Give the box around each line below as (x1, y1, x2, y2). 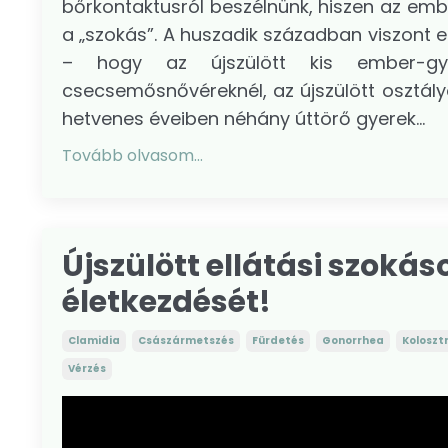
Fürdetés (252, 332, 304, 348)
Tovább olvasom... (62, 143, 203, 167)
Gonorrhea (322, 332, 384, 348)
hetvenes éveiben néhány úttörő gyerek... (62, 105, 425, 131)
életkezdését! (62, 280, 271, 323)
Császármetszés (138, 332, 234, 348)
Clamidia (68, 332, 120, 348)
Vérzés (68, 360, 106, 376)
